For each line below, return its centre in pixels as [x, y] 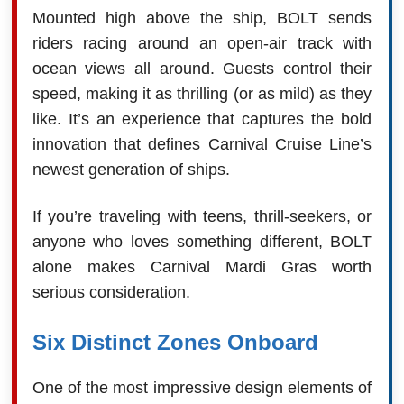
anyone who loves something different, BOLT [202, 242]
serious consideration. [111, 293]
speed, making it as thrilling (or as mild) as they [202, 94]
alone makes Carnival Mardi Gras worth [202, 267]
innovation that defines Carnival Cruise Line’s [202, 145]
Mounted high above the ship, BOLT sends [202, 18]
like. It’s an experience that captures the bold [202, 119]
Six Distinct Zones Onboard [175, 343]
